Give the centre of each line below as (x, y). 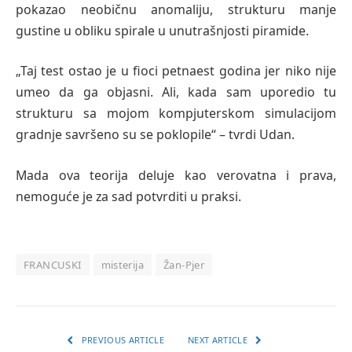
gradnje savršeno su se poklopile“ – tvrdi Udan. (155, 135)
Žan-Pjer (184, 265)
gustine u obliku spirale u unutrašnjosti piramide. (162, 30)
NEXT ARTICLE (219, 340)
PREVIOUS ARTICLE (121, 340)
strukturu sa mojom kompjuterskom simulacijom (176, 114)
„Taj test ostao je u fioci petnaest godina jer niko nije (176, 71)
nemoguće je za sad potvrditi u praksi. (128, 196)
